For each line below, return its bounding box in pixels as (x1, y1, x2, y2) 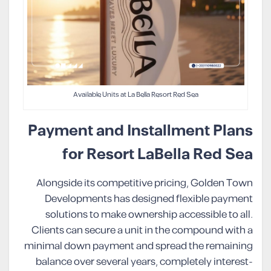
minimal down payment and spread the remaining (24, 238, 253, 255)
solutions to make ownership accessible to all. (45, 207, 253, 223)
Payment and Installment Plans (28, 119, 253, 143)
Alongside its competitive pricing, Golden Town (36, 175, 253, 192)
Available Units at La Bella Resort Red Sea (73, 90, 198, 101)
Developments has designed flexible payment (45, 191, 253, 207)
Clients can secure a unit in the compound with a (31, 223, 253, 239)
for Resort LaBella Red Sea (62, 143, 253, 167)
